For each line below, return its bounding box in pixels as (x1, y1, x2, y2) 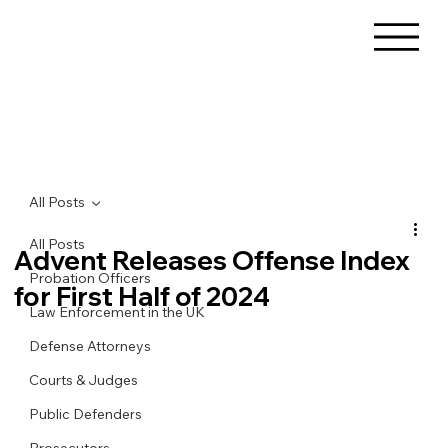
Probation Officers (29, 268, 152, 287)
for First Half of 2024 (14, 279, 271, 313)
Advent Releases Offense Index (14, 243, 411, 277)
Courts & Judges (29, 370, 139, 389)
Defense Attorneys (29, 336, 152, 355)
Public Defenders (29, 404, 143, 423)
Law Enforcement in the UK (29, 302, 206, 321)
